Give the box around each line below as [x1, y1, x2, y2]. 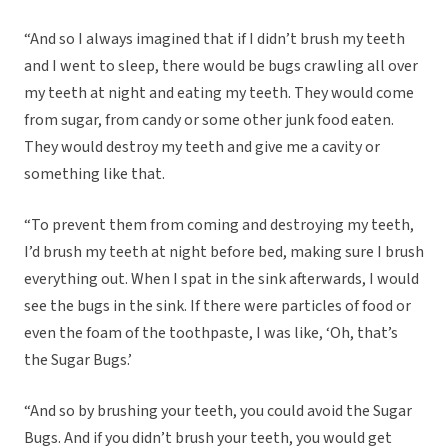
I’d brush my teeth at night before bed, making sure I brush [24, 241, 424, 264]
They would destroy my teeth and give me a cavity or [24, 136, 380, 159]
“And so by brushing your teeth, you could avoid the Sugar [24, 400, 412, 423]
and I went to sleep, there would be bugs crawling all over [24, 55, 418, 78]
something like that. [24, 163, 168, 186]
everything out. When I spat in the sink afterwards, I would [24, 268, 419, 291]
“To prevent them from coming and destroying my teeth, [24, 214, 414, 237]
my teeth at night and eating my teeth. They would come [24, 82, 414, 105]
